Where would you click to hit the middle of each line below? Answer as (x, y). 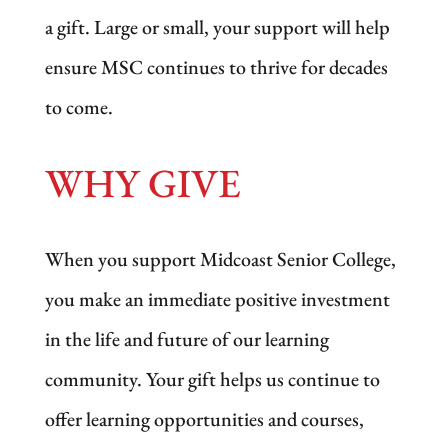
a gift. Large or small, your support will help (217, 26)
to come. (78, 106)
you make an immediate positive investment (217, 298)
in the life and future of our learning (186, 338)
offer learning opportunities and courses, (204, 418)
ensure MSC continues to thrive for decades (216, 66)
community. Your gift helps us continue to (212, 378)
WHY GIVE (142, 182)
